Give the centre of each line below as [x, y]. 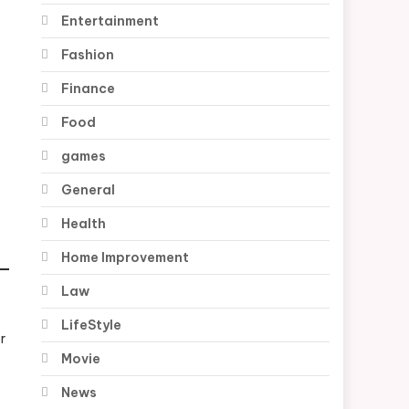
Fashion [88, 55]
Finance [89, 89]
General [89, 190]
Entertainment [110, 21]
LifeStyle [92, 325]
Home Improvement [126, 258]
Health [84, 224]
